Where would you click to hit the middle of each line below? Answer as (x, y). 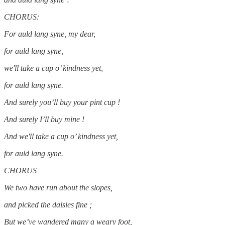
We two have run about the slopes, (58, 187)
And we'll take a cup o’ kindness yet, (61, 136)
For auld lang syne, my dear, (50, 34)
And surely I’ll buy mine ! (44, 119)
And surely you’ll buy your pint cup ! (62, 102)
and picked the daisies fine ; (48, 204)
